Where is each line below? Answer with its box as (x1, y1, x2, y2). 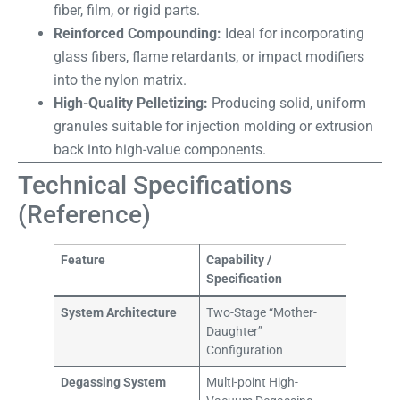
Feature (61, 252, 106, 268)
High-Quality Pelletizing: (54, 94, 208, 112)
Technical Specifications (18, 170, 292, 200)
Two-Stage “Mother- (206, 304, 318, 321)
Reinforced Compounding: (54, 24, 221, 42)
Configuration (206, 342, 284, 358)
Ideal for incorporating (221, 24, 364, 42)
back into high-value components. (54, 140, 266, 158)
